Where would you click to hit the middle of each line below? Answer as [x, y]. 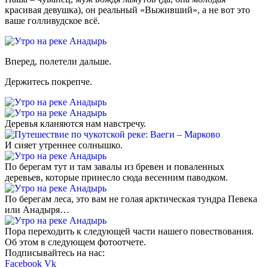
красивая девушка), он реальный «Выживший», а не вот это [127, 10]
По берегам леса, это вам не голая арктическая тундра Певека [131, 199]
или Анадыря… [37, 209]
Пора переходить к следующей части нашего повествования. [129, 231]
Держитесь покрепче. [48, 81]
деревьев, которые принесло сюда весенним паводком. [116, 177]
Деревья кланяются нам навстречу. [75, 123]
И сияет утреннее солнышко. [64, 145]
